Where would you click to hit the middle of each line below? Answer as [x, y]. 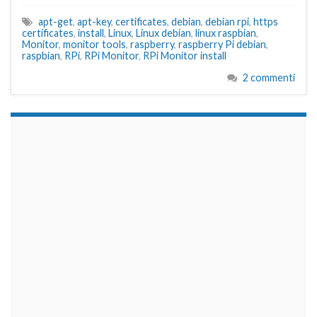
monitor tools [94, 45]
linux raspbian [226, 33]
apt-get [56, 22]
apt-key [94, 22]
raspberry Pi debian [222, 45]
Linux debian [163, 33]
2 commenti [269, 78]
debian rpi [227, 22]
